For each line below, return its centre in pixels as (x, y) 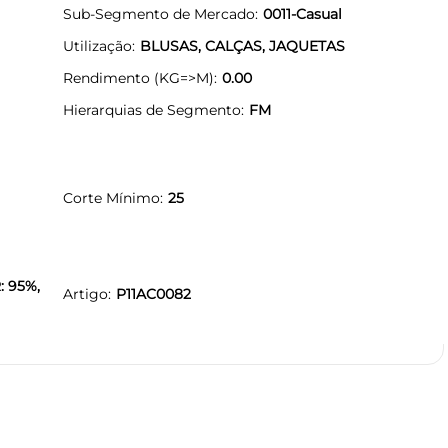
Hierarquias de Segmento (152, 109)
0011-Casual (302, 13)
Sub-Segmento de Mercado (159, 13)
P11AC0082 (153, 293)
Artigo (85, 293)
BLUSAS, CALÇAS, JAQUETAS (242, 45)
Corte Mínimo (111, 197)
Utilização (97, 45)
